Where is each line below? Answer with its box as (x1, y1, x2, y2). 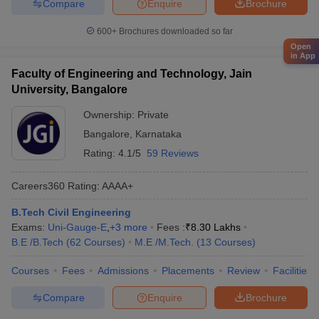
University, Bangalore (11, 83, 127, 95)
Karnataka (135, 128, 182, 140)
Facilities (273, 265, 312, 276)
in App (291, 51, 315, 60)
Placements (162, 265, 214, 276)
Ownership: (83, 109, 137, 120)
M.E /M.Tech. (135, 236, 194, 248)
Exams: (11, 221, 48, 233)
